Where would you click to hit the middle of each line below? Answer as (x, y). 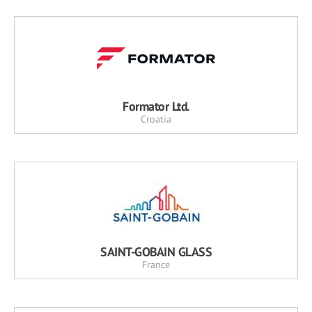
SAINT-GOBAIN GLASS (156, 252)
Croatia (156, 119)
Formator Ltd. (156, 107)
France (156, 265)
